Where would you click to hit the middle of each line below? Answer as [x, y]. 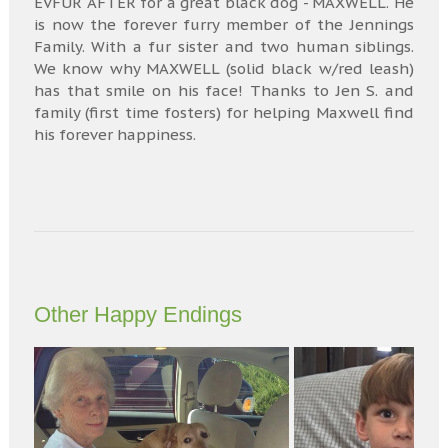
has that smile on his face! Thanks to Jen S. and [224, 90]
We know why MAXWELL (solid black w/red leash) [224, 68]
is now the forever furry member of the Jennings [224, 24]
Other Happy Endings [137, 314]
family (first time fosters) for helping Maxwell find [224, 112]
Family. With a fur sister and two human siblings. [224, 46]
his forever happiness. [114, 134]
